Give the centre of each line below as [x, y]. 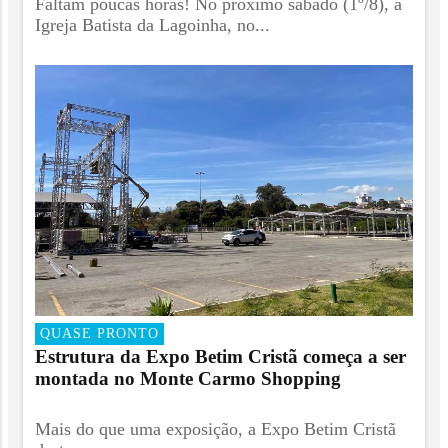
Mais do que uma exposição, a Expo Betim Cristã [215, 429]
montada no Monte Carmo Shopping [188, 378]
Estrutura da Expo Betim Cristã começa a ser [220, 356]
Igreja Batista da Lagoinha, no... [152, 24]
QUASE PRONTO [99, 332]
